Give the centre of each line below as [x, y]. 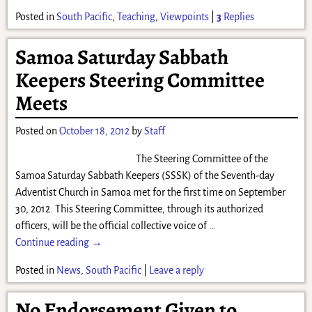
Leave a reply [176, 270]
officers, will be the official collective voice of [112, 225]
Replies [237, 17]
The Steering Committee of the [202, 158]
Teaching [136, 17]
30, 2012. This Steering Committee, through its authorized [139, 209]
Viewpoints [184, 17]
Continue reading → [58, 242]
